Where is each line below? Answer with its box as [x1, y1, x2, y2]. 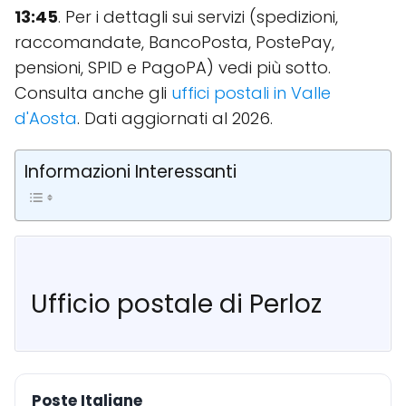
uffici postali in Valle [171, 82, 331, 104]
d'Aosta [14, 107, 77, 130]
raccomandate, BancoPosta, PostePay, [14, 31, 334, 53]
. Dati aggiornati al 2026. [77, 107, 273, 130]
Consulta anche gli [14, 82, 171, 104]
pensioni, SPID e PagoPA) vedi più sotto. [14, 56, 331, 79]
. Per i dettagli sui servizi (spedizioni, [58, 5, 338, 28]
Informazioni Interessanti [24, 159, 237, 185]
